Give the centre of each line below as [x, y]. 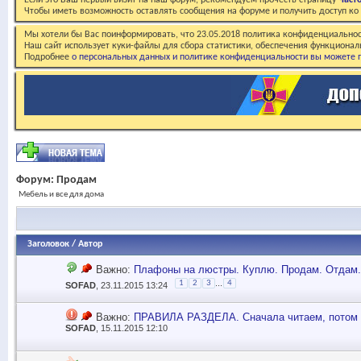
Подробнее [48, 57]
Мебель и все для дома [61, 195]
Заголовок [48, 244]
